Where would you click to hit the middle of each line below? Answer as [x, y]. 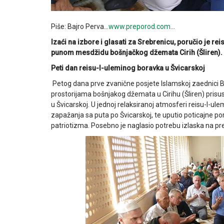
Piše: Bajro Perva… [80, 27]
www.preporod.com [139, 27]
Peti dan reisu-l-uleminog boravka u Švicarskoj [128, 68]
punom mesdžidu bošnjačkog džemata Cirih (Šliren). [137, 53]
